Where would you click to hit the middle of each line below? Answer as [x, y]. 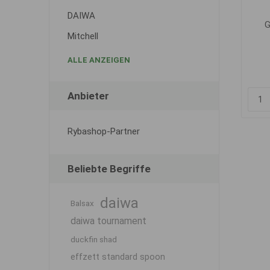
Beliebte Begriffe [109, 169]
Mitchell [83, 36]
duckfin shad [93, 239]
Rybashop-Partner [103, 131]
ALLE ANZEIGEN [99, 60]
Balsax [82, 203]
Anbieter [88, 96]
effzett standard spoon [118, 257]
